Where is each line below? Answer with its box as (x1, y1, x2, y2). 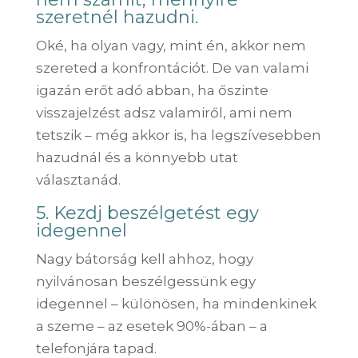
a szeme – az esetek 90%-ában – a (35, 317, 268, 334)
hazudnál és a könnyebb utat (35, 149, 238, 165)
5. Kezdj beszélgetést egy (35, 201, 259, 224)
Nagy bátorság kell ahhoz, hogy (35, 250, 253, 267)
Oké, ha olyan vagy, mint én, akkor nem (35, 37, 306, 54)
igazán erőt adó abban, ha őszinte (35, 82, 268, 98)
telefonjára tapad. (35, 340, 157, 356)
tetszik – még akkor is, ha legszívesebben (35, 126, 321, 143)
